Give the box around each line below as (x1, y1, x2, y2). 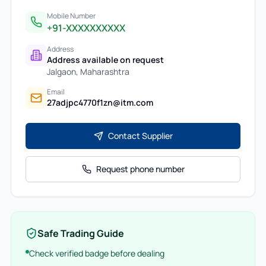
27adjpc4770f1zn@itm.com (46, 97, 153, 108)
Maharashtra (80, 66, 129, 77)
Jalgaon (46, 66, 76, 77)
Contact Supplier (107, 130, 173, 141)
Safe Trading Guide (37, 227, 124, 240)
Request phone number (96, 163, 185, 175)
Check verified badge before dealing (28, 248, 164, 259)
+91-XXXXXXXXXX (46, 21, 125, 34)
